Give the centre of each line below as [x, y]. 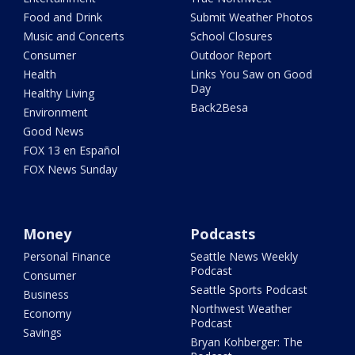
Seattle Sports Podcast [248, 289]
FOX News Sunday [71, 169]
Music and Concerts [74, 36]
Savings [43, 332]
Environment [56, 112]
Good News [54, 131]
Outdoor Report [231, 55]
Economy [48, 313]
